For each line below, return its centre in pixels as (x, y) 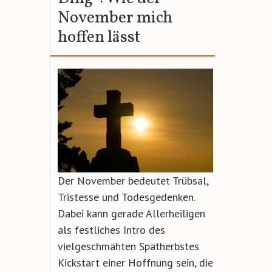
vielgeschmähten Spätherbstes (129, 246)
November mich (115, 18)
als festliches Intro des (112, 229)
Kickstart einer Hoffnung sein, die (136, 262)
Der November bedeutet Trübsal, (133, 180)
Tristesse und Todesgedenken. (127, 197)
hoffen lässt (99, 37)
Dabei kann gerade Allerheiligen (132, 213)
